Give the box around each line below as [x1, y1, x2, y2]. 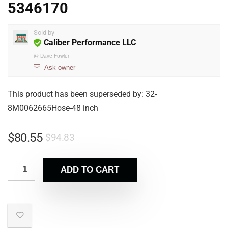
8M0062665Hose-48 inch [8, 103, 98, 113]
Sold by [34, 28, 54, 36]
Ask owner [44, 64, 75, 71]
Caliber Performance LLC [44, 38, 136, 47]
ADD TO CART [61, 165, 119, 175]
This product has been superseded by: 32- [8, 89, 157, 99]
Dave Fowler [40, 53, 69, 59]
